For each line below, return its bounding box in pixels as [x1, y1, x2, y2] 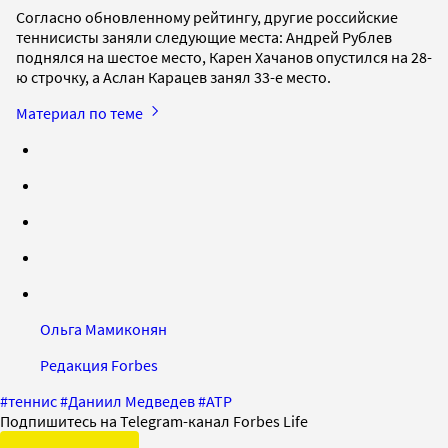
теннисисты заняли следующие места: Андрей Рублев [16, 26, 392, 47]
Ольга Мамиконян [40, 318, 167, 339]
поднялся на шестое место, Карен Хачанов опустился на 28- [16, 46, 432, 67]
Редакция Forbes [40, 354, 158, 375]
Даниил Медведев [68, 390, 195, 411]
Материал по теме [16, 102, 146, 123]
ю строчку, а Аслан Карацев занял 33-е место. [16, 66, 334, 87]
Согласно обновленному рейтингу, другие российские [16, 6, 398, 27]
